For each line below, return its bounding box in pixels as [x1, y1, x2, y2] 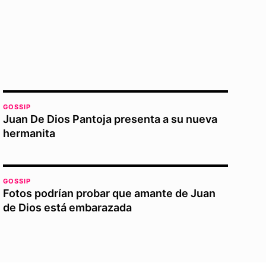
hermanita [3, 127, 56, 140]
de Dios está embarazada [3, 201, 132, 214]
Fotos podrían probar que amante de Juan [3, 187, 216, 199]
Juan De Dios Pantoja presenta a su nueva [3, 113, 218, 125]
